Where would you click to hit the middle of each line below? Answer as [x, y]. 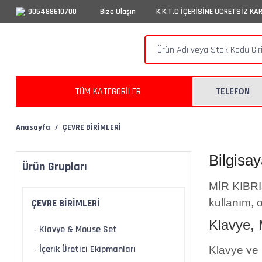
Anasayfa [33, 127]
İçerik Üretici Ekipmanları [87, 249]
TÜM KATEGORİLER [108, 91]
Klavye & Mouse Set [78, 230]
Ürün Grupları [55, 167]
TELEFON [233, 92]
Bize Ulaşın [118, 11]
